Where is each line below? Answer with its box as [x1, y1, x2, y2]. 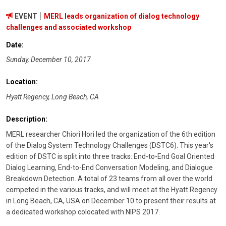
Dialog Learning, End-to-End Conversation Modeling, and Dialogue [6, 163, 213, 172]
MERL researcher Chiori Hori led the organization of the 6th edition [6, 130, 215, 138]
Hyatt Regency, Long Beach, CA [6, 93, 99, 101]
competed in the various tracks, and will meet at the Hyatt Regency [6, 185, 217, 194]
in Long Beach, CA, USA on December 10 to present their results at [6, 196, 216, 205]
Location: [6, 78, 38, 86]
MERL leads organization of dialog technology [44, 12, 199, 20]
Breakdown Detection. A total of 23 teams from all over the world [6, 174, 212, 183]
